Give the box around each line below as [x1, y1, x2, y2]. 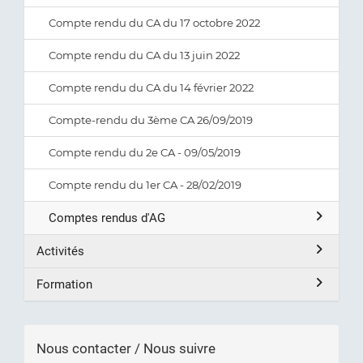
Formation [36, 277, 92, 292]
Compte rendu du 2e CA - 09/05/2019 [49, 146, 241, 159]
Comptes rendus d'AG [49, 211, 165, 225]
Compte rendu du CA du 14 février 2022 [49, 81, 254, 94]
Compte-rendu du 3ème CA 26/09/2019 [49, 113, 253, 126]
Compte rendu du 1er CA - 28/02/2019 [49, 178, 241, 191]
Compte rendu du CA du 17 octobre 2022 [49, 16, 260, 29]
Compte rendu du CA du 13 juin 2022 [49, 49, 240, 62]
